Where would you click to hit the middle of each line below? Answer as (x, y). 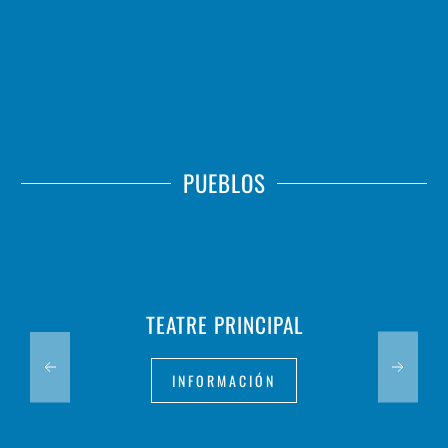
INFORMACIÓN (224, 380)
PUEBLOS (224, 183)
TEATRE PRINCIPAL (224, 324)
